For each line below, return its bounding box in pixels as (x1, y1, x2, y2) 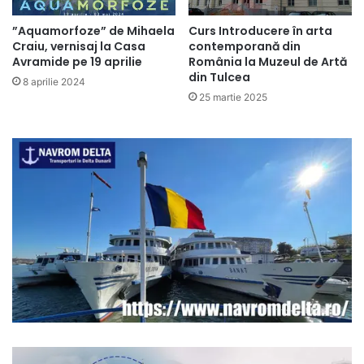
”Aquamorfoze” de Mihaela (12, 23, 175, 40)
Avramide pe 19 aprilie (12, 54, 142, 71)
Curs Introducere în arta (188, 23, 332, 40)
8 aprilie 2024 (23, 76, 85, 89)
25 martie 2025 (199, 91, 267, 104)
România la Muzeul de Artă (188, 54, 347, 71)
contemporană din (188, 38, 301, 55)
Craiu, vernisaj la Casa (12, 38, 145, 55)
